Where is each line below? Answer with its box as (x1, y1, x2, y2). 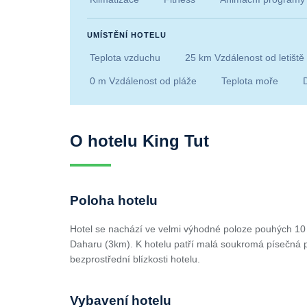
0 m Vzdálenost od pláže (90, 75, 197, 86)
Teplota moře (221, 75, 278, 86)
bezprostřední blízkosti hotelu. (70, 253, 200, 265)
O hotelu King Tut (70, 131, 209, 150)
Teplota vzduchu (90, 51, 160, 63)
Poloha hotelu (70, 193, 158, 208)
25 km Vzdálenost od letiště (185, 51, 304, 63)
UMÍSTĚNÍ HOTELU (87, 30, 167, 39)
